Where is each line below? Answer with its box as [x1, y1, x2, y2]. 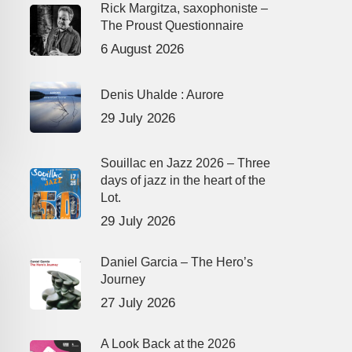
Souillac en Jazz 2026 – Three [100, 156, 270, 170]
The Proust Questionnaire [100, 19, 244, 33]
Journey [100, 273, 145, 287]
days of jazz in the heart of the [100, 174, 266, 188]
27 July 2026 [100, 295, 175, 311]
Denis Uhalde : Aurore [100, 87, 224, 101]
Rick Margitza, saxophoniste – [100, 2, 268, 16]
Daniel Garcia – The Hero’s [100, 255, 253, 269]
